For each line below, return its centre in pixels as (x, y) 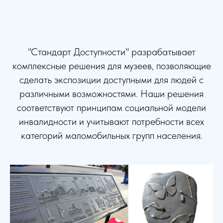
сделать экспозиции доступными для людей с (111, 80)
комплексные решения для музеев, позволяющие (111, 66)
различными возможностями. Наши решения (111, 94)
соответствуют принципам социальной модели (111, 108)
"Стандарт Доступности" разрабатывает (111, 52)
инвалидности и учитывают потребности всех (111, 121)
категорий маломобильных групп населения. (111, 135)
